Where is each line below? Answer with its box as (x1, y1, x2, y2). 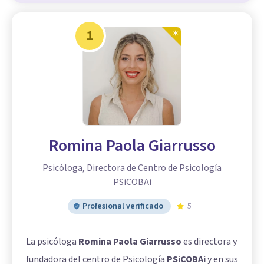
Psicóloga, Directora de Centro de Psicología (42, 161, 222, 175)
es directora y (181, 235, 237, 249)
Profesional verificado (82, 200, 163, 213)
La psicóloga (26, 235, 78, 249)
